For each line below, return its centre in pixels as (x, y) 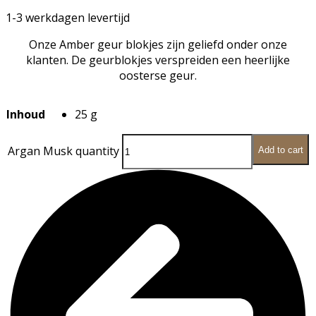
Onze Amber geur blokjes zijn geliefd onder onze (158, 45)
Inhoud (26, 115)
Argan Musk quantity (63, 151)
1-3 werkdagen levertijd (68, 18)
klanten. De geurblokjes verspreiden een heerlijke (158, 60)
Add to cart (280, 150)
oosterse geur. (158, 76)
